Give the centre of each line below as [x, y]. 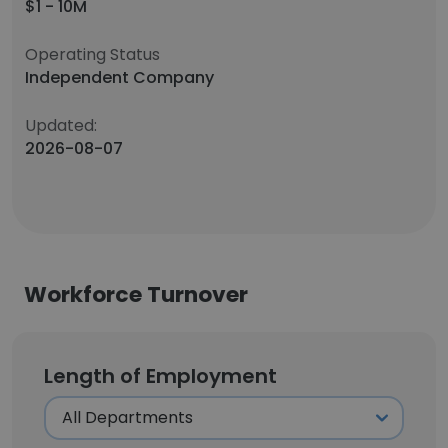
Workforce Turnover [136, 294]
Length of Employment [160, 376]
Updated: [61, 125]
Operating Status [92, 54]
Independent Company [119, 77]
